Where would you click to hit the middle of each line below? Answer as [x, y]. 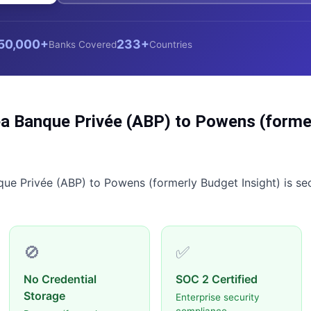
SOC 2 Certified [217, 279]
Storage [44, 296]
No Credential [60, 279]
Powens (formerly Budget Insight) [192, 183]
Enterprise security [218, 297]
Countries [171, 44]
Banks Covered [83, 44]
